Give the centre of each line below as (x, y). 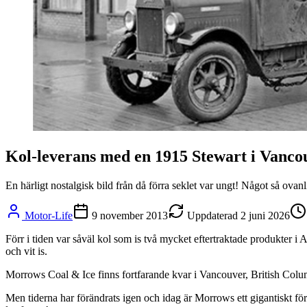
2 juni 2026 (265, 215)
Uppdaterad (212, 215)
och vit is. (26, 251)
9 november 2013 (130, 215)
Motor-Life (49, 215)
